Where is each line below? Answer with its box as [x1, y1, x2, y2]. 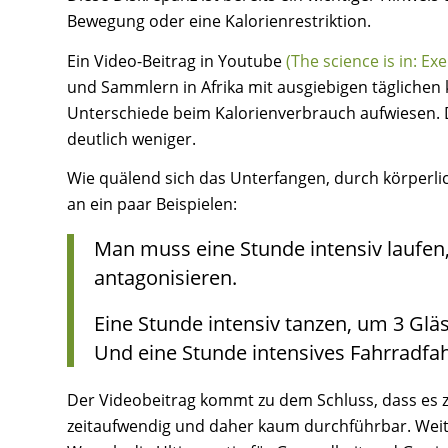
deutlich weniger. [67, 127, 196, 150]
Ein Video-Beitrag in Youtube [67, 49, 286, 72]
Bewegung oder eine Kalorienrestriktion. [67, 10, 371, 33]
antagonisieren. [94, 264, 237, 292]
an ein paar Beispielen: [67, 193, 237, 216]
